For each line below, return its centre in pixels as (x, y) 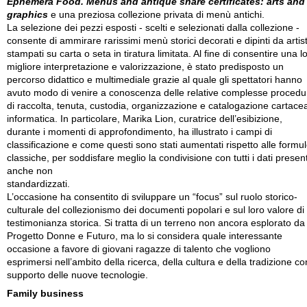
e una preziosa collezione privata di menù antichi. (156, 15)
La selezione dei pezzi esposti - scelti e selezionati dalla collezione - (153, 28)
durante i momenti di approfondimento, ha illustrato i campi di (139, 132)
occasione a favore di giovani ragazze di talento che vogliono (139, 249)
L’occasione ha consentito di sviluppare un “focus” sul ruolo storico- (152, 197)
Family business (45, 294)
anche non (30, 171)
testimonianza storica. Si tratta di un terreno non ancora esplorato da (156, 223)
